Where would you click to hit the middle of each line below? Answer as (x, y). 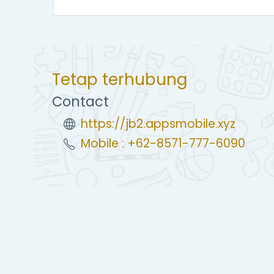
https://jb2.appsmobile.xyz (158, 124)
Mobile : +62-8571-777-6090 (163, 144)
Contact (80, 102)
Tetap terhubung (120, 79)
